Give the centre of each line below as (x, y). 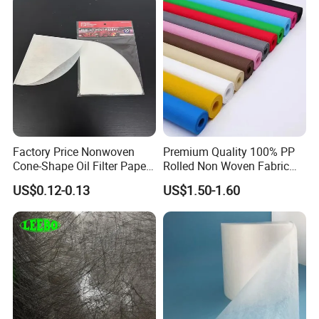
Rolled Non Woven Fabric (226, 166)
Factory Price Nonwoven (74, 152)
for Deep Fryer (48, 181)
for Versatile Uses (206, 181)
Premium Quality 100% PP (229, 152)
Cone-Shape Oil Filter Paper (82, 166)
